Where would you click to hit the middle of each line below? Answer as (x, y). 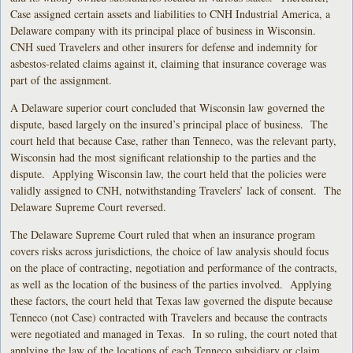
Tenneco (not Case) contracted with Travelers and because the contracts (169, 317)
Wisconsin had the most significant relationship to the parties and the (163, 157)
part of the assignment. (61, 80)
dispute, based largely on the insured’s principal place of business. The (169, 124)
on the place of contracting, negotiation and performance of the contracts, (174, 267)
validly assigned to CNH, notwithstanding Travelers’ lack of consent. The (176, 190)
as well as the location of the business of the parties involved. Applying (171, 284)
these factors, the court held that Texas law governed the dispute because (172, 300)
